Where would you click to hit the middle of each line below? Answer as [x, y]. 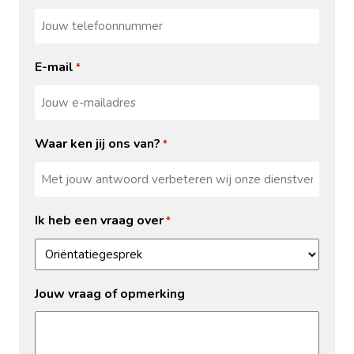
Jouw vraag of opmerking [110, 294]
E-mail [54, 67]
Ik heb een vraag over [99, 220]
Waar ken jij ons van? [98, 143]
